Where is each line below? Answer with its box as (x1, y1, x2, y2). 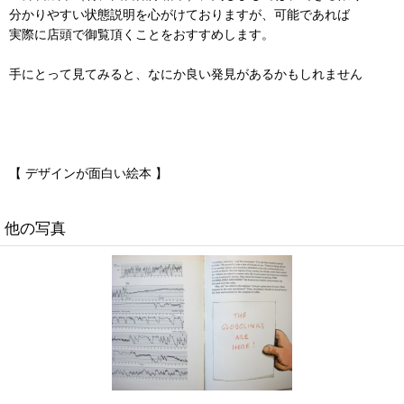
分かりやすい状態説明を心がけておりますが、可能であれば (9, 6, 350, 23)
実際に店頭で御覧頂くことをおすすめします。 (9, 26, 274, 42)
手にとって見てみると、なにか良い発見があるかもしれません (9, 66, 363, 82)
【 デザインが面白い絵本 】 (9, 165, 168, 181)
